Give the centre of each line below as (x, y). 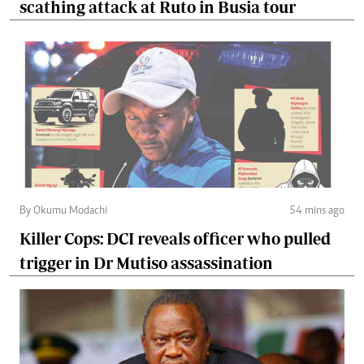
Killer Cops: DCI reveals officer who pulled (175, 238)
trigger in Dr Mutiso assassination (146, 262)
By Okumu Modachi (63, 211)
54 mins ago (317, 211)
